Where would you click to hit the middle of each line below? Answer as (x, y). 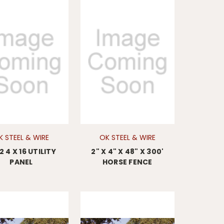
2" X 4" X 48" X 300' (127, 151)
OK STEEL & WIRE (127, 137)
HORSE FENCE (127, 162)
